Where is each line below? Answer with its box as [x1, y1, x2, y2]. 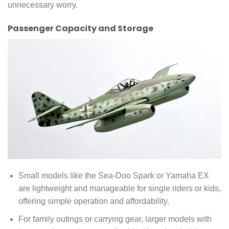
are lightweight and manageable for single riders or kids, [18, 184, 221, 193]
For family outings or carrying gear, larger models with [18, 215, 212, 224]
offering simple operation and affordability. [18, 197, 169, 206]
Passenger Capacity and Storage [8, 22, 153, 34]
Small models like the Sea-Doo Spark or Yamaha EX [18, 171, 209, 180]
